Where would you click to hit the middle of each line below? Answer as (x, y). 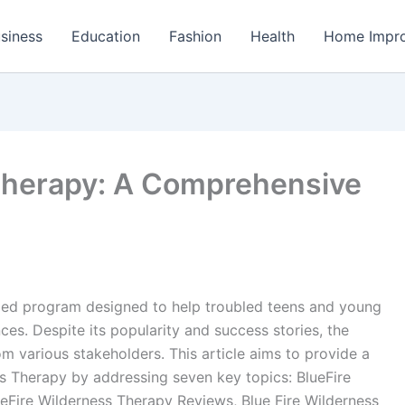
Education (106, 36)
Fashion (195, 36)
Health (273, 36)
